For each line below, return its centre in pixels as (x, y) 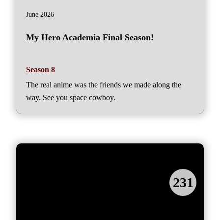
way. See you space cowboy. (71, 98)
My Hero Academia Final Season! (90, 37)
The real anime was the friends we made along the (104, 85)
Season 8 (41, 70)
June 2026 (40, 14)
